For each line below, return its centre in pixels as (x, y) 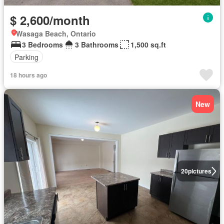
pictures (199, 171)
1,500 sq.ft (148, 44)
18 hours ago (28, 75)
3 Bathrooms (97, 44)
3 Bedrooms (42, 44)
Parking (26, 57)
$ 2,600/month (50, 20)
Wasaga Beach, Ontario (56, 33)
